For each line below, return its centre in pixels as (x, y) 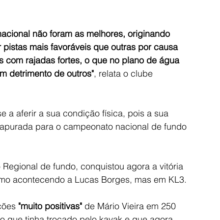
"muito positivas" (50, 206)
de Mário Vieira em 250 (130, 206)
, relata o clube (124, 74)
